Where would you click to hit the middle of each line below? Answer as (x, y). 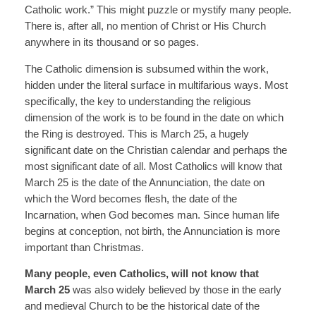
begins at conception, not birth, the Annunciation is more (152, 231)
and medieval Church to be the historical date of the (142, 306)
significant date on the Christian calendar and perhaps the (156, 150)
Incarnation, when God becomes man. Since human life (152, 215)
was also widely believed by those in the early (175, 290)
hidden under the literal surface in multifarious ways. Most (156, 85)
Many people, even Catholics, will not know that (141, 274)
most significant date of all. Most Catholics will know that (153, 166)
